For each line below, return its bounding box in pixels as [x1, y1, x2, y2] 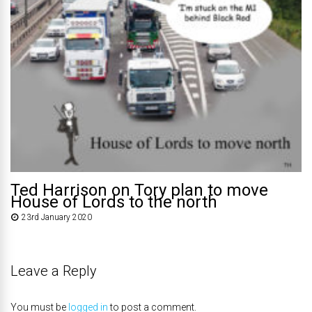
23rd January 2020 [22, 212, 92, 223]
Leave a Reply [10, 263, 97, 280]
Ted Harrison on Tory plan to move [10, 180, 268, 201]
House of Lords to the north [10, 192, 217, 212]
